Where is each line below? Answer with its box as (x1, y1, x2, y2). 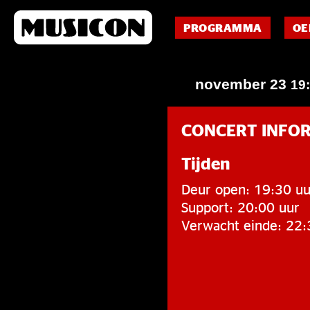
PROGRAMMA (183, 21, 262, 34)
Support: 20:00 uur (181, 199, 300, 215)
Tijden (181, 154, 230, 172)
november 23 (195, 76, 291, 92)
